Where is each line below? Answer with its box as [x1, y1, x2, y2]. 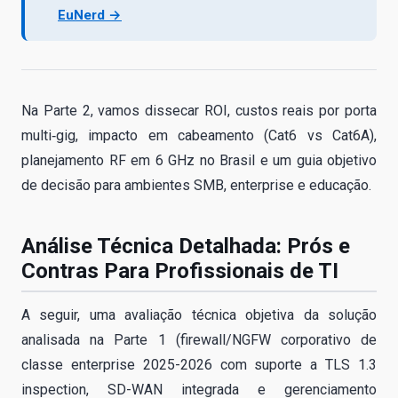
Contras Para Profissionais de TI [21, 258, 338, 283]
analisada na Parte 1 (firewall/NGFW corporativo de [21, 330, 377, 348]
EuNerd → [58, 6, 122, 23]
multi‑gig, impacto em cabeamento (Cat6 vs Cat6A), [21, 126, 377, 144]
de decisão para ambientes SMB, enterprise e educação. [21, 176, 371, 194]
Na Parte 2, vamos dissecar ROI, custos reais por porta [21, 101, 377, 119]
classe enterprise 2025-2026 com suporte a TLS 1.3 [21, 355, 377, 373]
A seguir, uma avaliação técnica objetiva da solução [21, 306, 377, 323]
